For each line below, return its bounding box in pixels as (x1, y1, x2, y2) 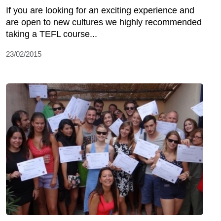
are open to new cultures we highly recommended (6, 17, 202, 27)
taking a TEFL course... (6, 29, 97, 39)
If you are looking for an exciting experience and (6, 5, 194, 15)
